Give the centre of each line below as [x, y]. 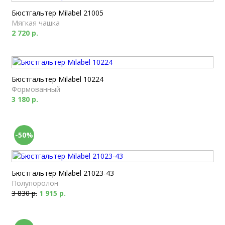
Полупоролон [35, 183]
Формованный [36, 89]
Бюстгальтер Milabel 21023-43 [63, 173]
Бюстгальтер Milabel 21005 [58, 13]
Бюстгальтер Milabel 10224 [58, 79]
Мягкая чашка [36, 23]
